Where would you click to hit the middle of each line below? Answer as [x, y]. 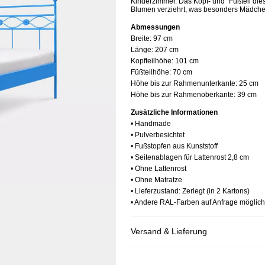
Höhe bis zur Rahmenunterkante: [185, 83]
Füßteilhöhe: [152, 72]
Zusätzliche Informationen [174, 112]
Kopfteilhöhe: [153, 61]
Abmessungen [155, 27]
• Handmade [151, 124]
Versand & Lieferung [169, 231]
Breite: [142, 38]
